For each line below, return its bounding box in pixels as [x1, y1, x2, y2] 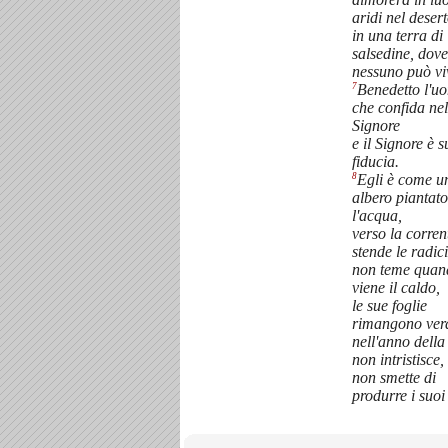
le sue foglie [352, 297, 427, 315]
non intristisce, [352, 351, 444, 369]
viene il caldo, [352, 279, 440, 297]
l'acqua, [352, 207, 402, 225]
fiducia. [352, 152, 399, 170]
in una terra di [352, 26, 443, 44]
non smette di [352, 369, 436, 387]
